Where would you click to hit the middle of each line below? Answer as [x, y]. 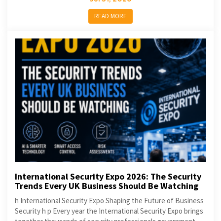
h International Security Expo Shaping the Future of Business [109, 201]
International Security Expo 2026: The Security [108, 176]
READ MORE [110, 16]
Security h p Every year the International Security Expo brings [109, 211]
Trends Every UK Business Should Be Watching [107, 186]
